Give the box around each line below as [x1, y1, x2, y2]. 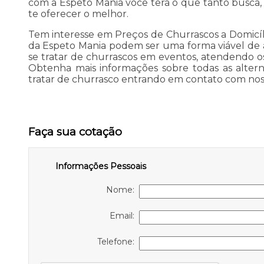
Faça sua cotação [28, 125, 122, 139]
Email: [109, 210, 139, 222]
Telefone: [97, 236, 139, 247]
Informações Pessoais [55, 161, 146, 172]
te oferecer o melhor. [28, 8, 128, 20]
